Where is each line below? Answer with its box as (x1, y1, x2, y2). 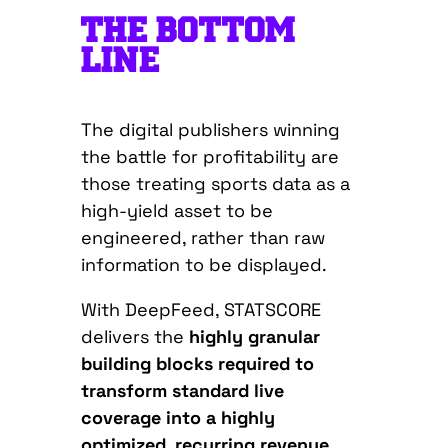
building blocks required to (80, 352, 314, 376)
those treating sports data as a (80, 172, 350, 196)
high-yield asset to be (80, 199, 273, 223)
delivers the (80, 325, 184, 349)
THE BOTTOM (80, 13, 295, 50)
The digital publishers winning (80, 118, 340, 142)
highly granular (183, 325, 320, 349)
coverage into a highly (80, 406, 275, 430)
